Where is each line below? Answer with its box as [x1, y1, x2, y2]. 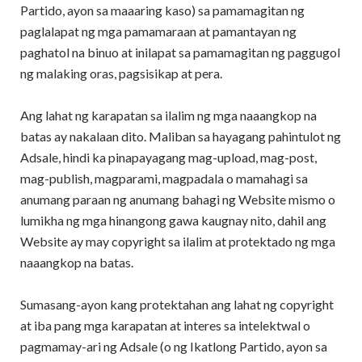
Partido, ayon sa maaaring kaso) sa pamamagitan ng [20, 2, 305, 18]
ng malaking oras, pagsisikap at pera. [20, 65, 222, 81]
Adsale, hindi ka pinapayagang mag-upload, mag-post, [20, 149, 317, 165]
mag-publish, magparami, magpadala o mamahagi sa [20, 170, 308, 186]
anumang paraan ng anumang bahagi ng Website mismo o [20, 192, 335, 207]
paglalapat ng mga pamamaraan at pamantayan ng [20, 23, 297, 39]
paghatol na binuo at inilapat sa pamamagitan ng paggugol [20, 44, 340, 60]
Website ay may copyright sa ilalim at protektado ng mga [20, 234, 335, 249]
